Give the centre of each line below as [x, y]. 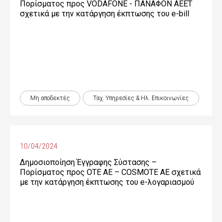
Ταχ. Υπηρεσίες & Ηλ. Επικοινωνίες [141, 98]
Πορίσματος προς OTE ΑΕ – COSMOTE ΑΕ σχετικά [110, 172]
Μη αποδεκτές [50, 98]
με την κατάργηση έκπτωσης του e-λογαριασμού [107, 182]
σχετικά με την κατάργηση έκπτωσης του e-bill [105, 14]
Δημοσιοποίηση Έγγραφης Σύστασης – [88, 162]
